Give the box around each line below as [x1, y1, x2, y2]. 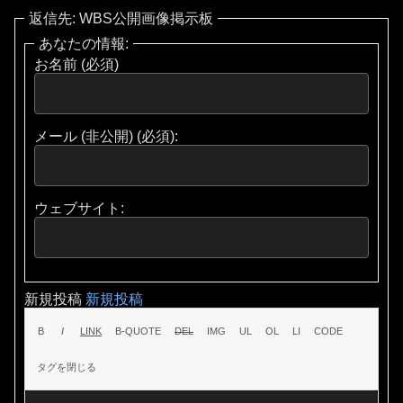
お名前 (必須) [34, 56, 119, 72]
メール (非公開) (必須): [34, 128, 178, 144]
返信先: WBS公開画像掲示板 [29, 10, 213, 26]
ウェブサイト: [34, 200, 124, 216]
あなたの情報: [39, 35, 129, 51]
